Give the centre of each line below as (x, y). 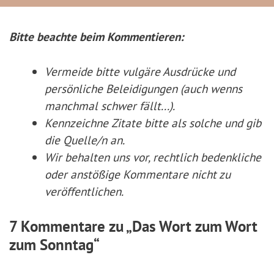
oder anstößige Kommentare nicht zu (137, 174)
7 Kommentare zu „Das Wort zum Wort (133, 227)
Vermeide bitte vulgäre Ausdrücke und (140, 71)
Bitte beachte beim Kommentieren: (96, 36)
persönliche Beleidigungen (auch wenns (143, 88)
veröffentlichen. (84, 191)
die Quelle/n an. (84, 139)
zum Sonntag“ (54, 245)
